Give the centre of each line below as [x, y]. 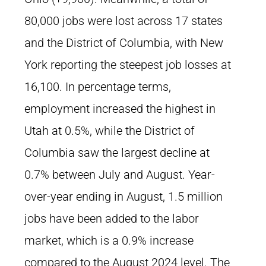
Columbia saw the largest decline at [117, 153]
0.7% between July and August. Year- [120, 175]
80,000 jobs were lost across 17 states [123, 21]
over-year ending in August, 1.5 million [123, 197]
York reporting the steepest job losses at [128, 65]
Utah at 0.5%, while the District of [110, 131]
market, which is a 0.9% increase [109, 240]
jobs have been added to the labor [112, 218]
